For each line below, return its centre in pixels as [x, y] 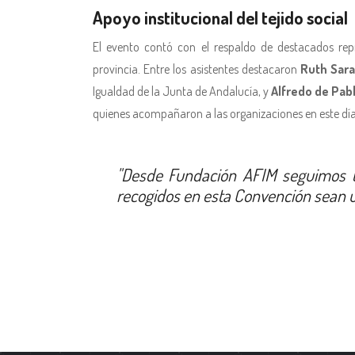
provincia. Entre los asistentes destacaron [197, 69]
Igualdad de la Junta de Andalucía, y [182, 91]
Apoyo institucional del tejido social [220, 17]
